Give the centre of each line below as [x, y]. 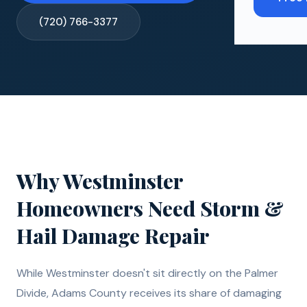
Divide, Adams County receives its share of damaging [149, 293]
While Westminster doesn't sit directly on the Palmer [147, 273]
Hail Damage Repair [113, 235]
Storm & [242, 208]
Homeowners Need [108, 208]
